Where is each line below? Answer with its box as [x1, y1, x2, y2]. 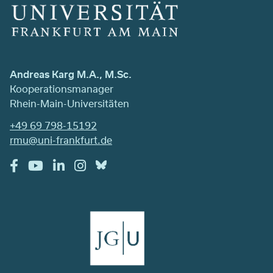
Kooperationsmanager [10, 82, 113, 96]
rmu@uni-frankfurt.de [10, 133, 112, 147]
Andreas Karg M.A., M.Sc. [10, 67, 132, 82]
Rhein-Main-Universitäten [10, 96, 129, 111]
